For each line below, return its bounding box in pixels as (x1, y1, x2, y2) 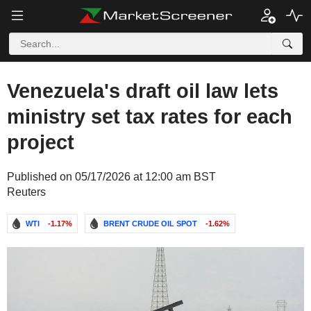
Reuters (7, 186, 46, 198)
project (7, 131, 74, 153)
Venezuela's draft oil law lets (7, 80, 278, 102)
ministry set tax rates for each (7, 106, 292, 128)
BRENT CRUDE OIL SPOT (103, 219, 197, 228)
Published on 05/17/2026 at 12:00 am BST (7, 171, 216, 183)
